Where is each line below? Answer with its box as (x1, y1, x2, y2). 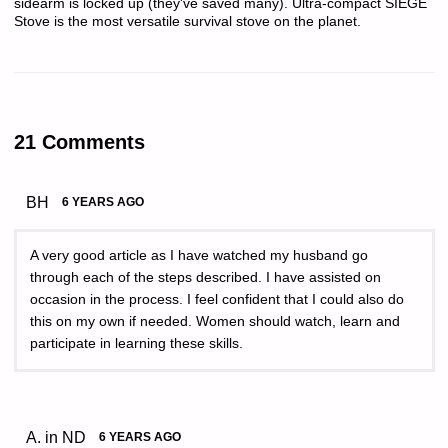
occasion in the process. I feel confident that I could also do (30, 292, 404, 308)
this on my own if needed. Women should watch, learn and (30, 314, 400, 330)
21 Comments (13, 130, 145, 153)
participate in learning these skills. (30, 336, 243, 352)
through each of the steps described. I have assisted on (30, 270, 381, 286)
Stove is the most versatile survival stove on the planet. (13, 13, 361, 29)
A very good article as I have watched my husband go (30, 248, 368, 264)
